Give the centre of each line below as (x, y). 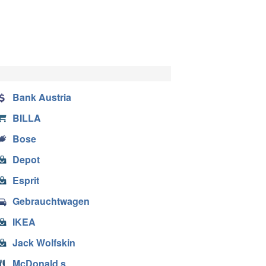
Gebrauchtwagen (51, 201)
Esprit (26, 180)
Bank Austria (42, 97)
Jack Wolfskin (44, 242)
